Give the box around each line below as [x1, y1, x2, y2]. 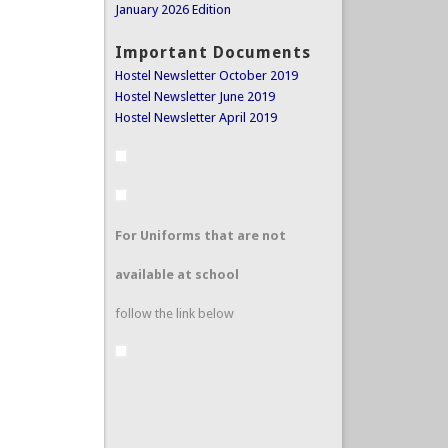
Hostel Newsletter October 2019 [114, 67, 298, 83]
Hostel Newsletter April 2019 [114, 109, 277, 125]
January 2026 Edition [114, 2, 231, 18]
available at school [114, 267, 239, 283]
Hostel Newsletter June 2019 [114, 88, 275, 104]
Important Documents [114, 42, 311, 62]
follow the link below [114, 306, 234, 322]
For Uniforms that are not [114, 228, 286, 244]
